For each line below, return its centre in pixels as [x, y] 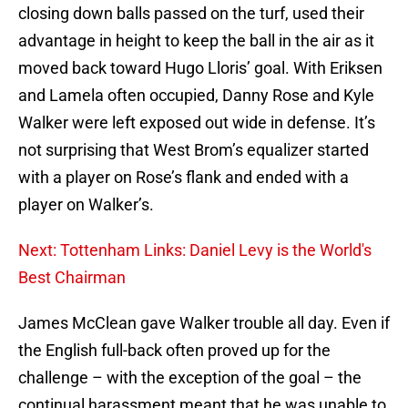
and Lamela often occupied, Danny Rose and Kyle [196, 96]
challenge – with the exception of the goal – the [190, 378]
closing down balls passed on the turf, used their [191, 14]
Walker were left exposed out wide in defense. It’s [197, 123]
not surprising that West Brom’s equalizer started [194, 150]
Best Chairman [72, 278]
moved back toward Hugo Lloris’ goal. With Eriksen [200, 68]
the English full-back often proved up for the [174, 351]
